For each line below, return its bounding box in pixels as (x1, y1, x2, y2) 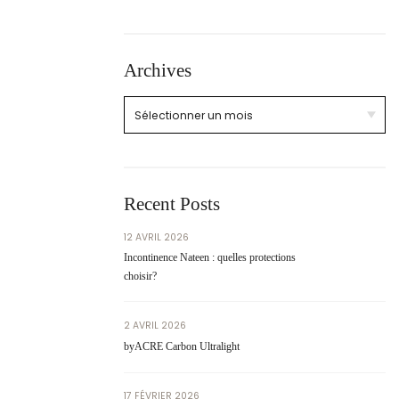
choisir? (124, 269, 158, 282)
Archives (124, 60, 192, 82)
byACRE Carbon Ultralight (124, 340, 240, 354)
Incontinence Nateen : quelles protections (124, 250, 297, 264)
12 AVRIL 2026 (124, 231, 190, 245)
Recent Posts (124, 193, 221, 216)
